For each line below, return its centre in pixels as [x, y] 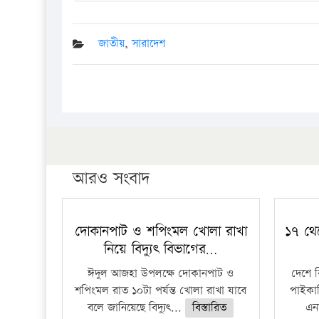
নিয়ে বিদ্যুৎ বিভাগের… [161, 249]
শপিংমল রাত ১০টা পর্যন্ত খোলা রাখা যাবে [161, 291]
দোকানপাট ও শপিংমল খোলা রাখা [161, 231]
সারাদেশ [148, 44]
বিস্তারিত [210, 308]
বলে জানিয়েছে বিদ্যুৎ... [137, 308]
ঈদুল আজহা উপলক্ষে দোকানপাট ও [161, 274]
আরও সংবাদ [111, 179]
